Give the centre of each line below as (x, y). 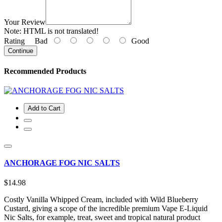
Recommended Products (45, 71)
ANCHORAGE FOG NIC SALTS (62, 163)
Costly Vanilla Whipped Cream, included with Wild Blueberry (101, 199)
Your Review (25, 22)
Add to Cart (44, 108)
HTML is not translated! (60, 31)
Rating (14, 41)
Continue (21, 51)
